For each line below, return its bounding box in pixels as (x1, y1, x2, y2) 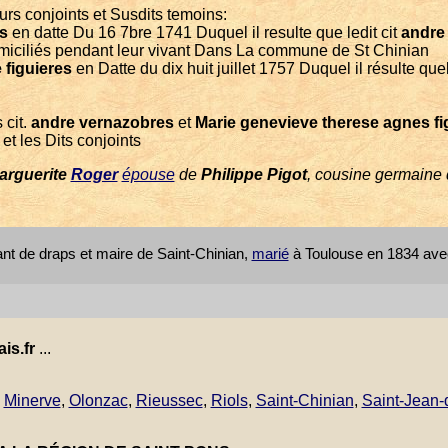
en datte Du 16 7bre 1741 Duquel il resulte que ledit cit (7, 24, 401, 41)
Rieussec (135, 392, 203, 409)
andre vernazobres (30, 114, 174, 131)
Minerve (3, 392, 61, 409)
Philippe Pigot (200, 166, 307, 183)
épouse (121, 166, 175, 183)
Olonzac (68, 392, 128, 409)
